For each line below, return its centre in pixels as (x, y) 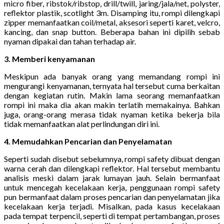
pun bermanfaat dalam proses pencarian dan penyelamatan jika (112, 196)
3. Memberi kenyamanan (49, 58)
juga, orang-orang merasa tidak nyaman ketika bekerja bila (112, 114)
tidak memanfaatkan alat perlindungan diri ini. (82, 123)
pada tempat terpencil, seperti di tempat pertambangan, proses (112, 215)
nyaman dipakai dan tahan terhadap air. (70, 41)
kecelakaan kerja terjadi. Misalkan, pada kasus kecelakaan (112, 206)
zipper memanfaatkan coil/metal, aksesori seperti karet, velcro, (112, 22)
